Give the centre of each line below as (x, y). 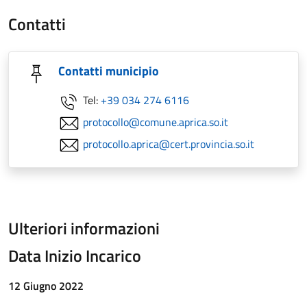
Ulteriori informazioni (84, 228)
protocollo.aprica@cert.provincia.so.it (169, 144)
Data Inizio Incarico (75, 256)
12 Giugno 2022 (46, 286)
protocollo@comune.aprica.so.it (156, 122)
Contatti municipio (109, 71)
